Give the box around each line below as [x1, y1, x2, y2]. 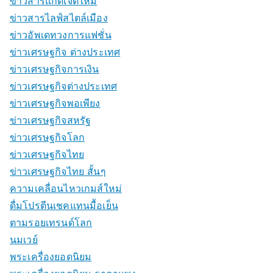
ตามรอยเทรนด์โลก [10, 216, 93, 229]
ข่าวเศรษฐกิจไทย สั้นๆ [10, 165, 106, 177]
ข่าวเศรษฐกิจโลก [10, 131, 85, 143]
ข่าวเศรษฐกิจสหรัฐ [10, 114, 91, 126]
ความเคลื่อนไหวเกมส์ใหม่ [10, 182, 122, 194]
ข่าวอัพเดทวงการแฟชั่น [10, 29, 112, 41]
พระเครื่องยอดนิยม [10, 250, 92, 263]
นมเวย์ [10, 233, 38, 246]
